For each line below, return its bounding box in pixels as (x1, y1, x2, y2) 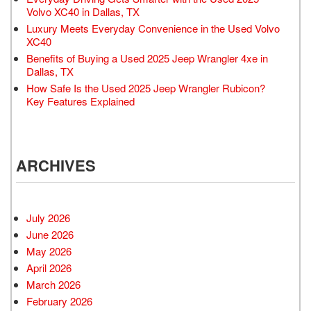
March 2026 (26, 276, 81, 292)
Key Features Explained (26, 93, 135, 108)
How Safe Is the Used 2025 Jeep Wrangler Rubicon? (26, 80, 265, 95)
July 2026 (26, 210, 70, 225)
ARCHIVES (16, 153, 96, 176)
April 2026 (26, 260, 72, 275)
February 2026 (26, 293, 92, 308)
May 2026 (26, 243, 72, 258)
